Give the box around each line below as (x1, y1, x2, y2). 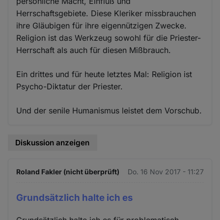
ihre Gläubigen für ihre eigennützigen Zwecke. (16, 21, 187, 31)
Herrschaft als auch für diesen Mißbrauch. (16, 45, 171, 55)
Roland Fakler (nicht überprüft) (16, 167, 120, 176)
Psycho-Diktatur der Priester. (16, 82, 123, 92)
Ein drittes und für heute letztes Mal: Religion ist (16, 69, 192, 80)
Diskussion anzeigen (15, 138, 90, 148)
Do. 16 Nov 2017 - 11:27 (127, 167, 204, 176)
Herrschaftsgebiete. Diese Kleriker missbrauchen (16, 8, 196, 19)
